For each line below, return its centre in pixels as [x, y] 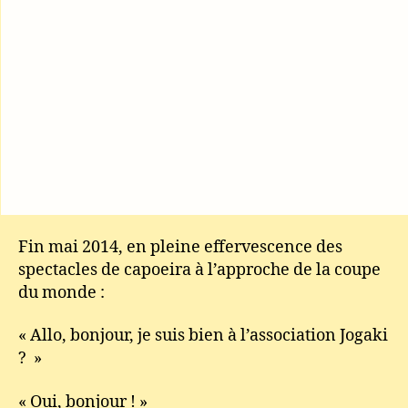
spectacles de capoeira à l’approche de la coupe [199, 270]
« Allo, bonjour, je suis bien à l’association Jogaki [203, 336]
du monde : [61, 292]
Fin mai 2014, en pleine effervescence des [180, 247]
